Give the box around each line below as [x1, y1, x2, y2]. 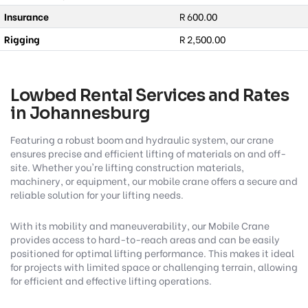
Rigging [4, 32, 40, 47]
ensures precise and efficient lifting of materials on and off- [10, 146, 286, 161]
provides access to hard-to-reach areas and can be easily [10, 232, 280, 247]
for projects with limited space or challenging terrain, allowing [10, 259, 298, 274]
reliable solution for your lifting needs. [10, 187, 184, 202]
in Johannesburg [10, 103, 151, 124]
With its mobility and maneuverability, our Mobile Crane [10, 218, 269, 233]
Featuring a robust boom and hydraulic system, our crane [10, 132, 274, 147]
